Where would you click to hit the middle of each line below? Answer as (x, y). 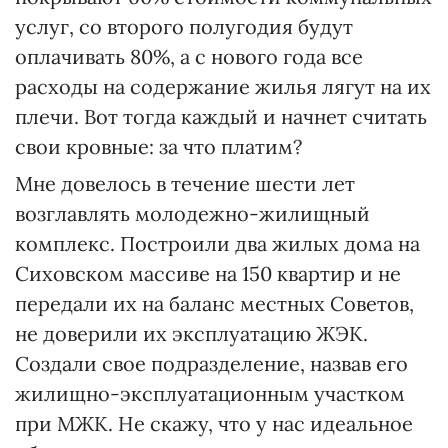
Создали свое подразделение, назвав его (211, 363)
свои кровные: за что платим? (158, 146)
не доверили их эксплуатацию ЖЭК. (191, 333)
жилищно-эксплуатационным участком (210, 393)
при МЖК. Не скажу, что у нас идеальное (214, 423)
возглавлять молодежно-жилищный (192, 213)
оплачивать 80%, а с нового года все (189, 56)
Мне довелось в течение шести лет (185, 183)
